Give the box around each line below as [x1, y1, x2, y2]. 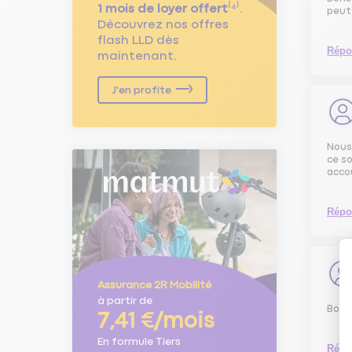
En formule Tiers [97, 335, 181, 347]
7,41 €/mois [97, 310, 214, 332]
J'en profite [112, 84, 171, 96]
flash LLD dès [97, 33, 179, 47]
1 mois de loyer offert [97, 2, 228, 16]
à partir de [97, 295, 152, 306]
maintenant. [97, 49, 177, 63]
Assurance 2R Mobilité [97, 279, 211, 291]
